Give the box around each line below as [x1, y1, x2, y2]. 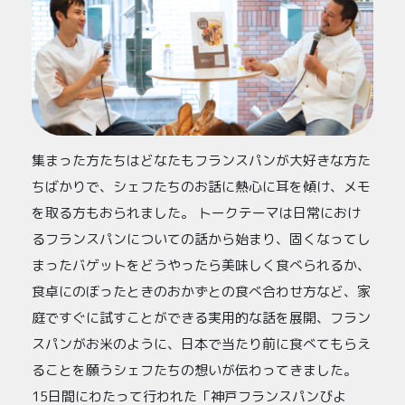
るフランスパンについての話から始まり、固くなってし [32, 229, 371, 249]
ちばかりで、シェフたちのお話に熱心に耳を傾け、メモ [32, 176, 371, 196]
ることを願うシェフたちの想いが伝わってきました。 [32, 360, 357, 380]
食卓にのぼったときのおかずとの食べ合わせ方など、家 [32, 281, 371, 301]
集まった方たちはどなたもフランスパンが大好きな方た [32, 150, 371, 170]
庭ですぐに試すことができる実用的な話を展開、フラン [32, 307, 371, 327]
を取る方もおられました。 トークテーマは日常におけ [32, 202, 361, 222]
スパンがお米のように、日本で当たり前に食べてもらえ [32, 334, 371, 353]
